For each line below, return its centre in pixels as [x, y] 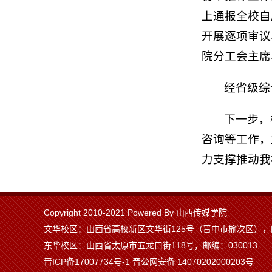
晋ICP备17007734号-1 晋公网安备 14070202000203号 [149, 262]
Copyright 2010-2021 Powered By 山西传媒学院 [135, 213]
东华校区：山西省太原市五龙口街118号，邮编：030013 [151, 246]
